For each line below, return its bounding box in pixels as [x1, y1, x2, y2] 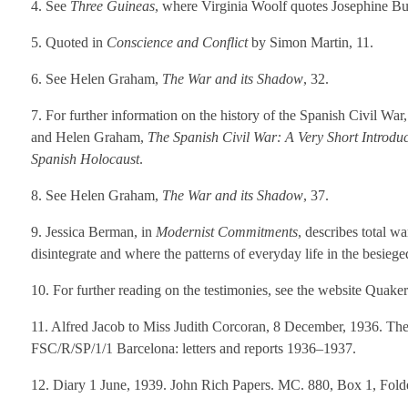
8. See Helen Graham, [31, 188, 162, 203]
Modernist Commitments [152, 224, 298, 240]
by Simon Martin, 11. [248, 35, 373, 50]
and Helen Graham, [31, 129, 148, 145]
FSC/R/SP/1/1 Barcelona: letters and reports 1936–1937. [31, 341, 356, 356]
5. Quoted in [31, 35, 107, 50]
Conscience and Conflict [107, 35, 248, 50]
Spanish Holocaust [31, 151, 139, 167]
